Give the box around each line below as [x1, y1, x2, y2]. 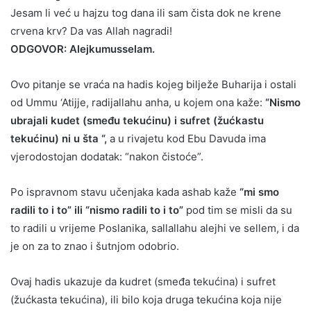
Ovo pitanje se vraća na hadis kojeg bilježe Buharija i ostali [10, 77, 296, 91]
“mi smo [237, 185, 279, 199]
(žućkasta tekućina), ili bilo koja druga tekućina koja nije [10, 292, 282, 306]
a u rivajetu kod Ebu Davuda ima [107, 131, 266, 145]
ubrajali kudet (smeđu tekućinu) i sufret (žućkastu [10, 113, 264, 127]
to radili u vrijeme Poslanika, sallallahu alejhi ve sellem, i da [10, 221, 299, 235]
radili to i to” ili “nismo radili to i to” [10, 203, 183, 217]
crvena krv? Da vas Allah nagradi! [10, 24, 172, 37]
